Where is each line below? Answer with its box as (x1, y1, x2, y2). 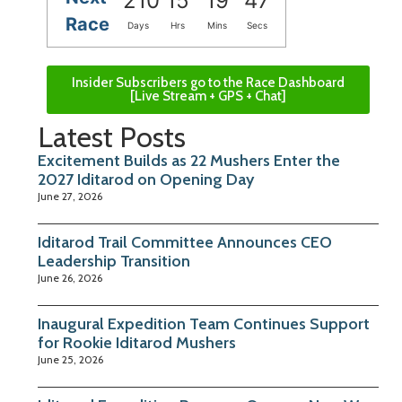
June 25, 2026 (38, 352, 103, 366)
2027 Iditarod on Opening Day (38, 169, 254, 189)
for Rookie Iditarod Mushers (38, 332, 236, 353)
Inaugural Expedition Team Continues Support (38, 313, 370, 334)
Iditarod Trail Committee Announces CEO (38, 232, 332, 252)
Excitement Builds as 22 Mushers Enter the (38, 150, 340, 170)
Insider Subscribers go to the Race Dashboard (72, 74, 345, 91)
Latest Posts (38, 118, 186, 154)
